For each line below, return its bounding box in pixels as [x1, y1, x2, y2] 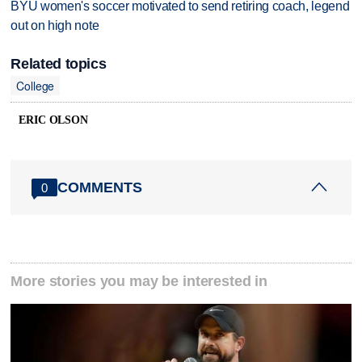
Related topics [11, 56, 107, 73]
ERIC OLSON [19, 114, 88, 127]
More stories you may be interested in [11, 273, 268, 290]
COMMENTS [57, 179, 143, 196]
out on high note [11, 19, 99, 33]
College [16, 77, 55, 94]
